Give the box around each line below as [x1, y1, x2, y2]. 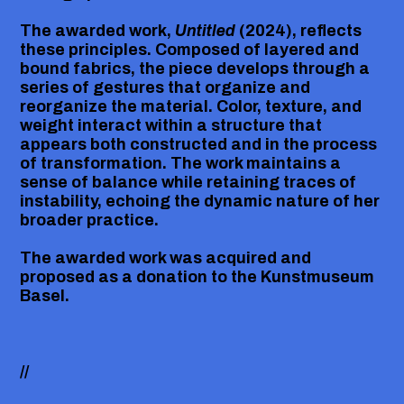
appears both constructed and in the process [20, 134, 378, 153]
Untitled [175, 21, 236, 40]
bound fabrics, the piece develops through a [20, 59, 371, 78]
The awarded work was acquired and [20, 248, 312, 267]
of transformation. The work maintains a [20, 153, 342, 172]
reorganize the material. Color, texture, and [20, 96, 363, 115]
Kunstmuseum [261, 267, 375, 286]
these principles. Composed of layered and [20, 40, 360, 59]
